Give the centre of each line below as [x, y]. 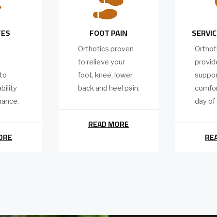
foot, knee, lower [105, 75]
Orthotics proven [106, 49]
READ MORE [108, 124]
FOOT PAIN [108, 33]
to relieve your [101, 62]
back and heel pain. [109, 88]
